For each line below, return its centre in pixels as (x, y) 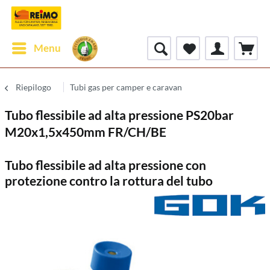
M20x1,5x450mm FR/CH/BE (86, 132)
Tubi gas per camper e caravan (126, 87)
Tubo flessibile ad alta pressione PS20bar (119, 115)
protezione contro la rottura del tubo (109, 181)
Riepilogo (33, 87)
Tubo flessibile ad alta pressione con (105, 165)
